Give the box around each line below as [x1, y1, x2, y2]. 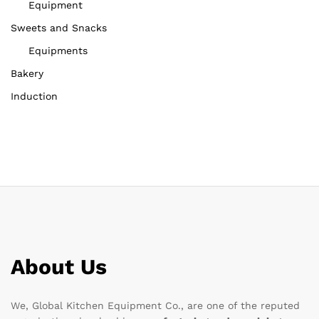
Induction [11, 90, 58, 102]
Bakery [11, 68, 43, 79]
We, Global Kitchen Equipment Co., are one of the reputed [11, 299, 300, 311]
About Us [11, 253, 107, 279]
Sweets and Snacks [11, 22, 107, 33]
